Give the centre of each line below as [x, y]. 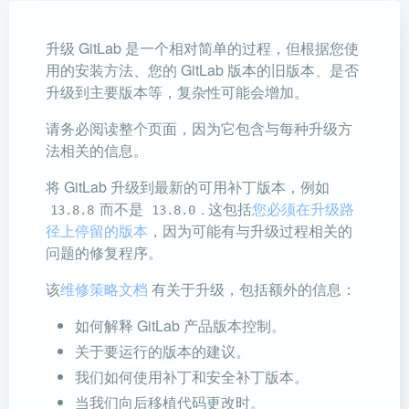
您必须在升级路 [303, 208]
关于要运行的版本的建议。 [163, 351]
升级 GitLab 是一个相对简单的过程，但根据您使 [202, 47]
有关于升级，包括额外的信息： [252, 288]
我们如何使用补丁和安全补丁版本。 [192, 376]
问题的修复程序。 [104, 252]
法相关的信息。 [97, 150]
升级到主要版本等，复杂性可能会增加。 [177, 91]
